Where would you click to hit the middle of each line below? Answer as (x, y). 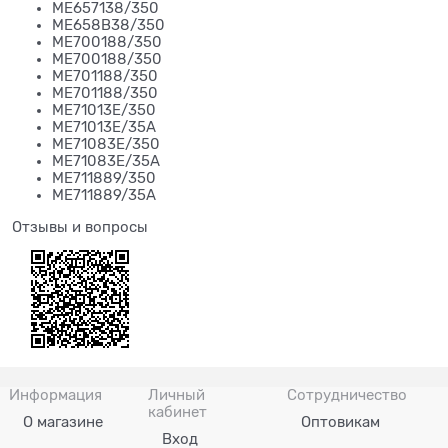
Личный (176, 394)
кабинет (177, 411)
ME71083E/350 (106, 143)
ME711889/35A (104, 194)
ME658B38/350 (108, 24)
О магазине (63, 421)
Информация (56, 394)
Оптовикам (340, 421)
